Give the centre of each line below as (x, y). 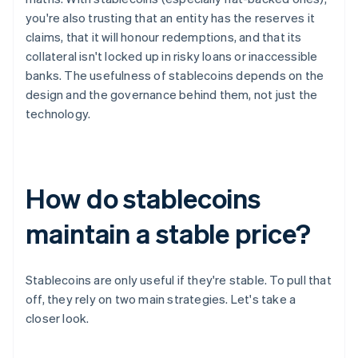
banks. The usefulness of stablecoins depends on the (175, 76)
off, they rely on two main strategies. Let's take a (161, 299)
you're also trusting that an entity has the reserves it (171, 18)
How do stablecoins (143, 198)
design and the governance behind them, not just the (172, 95)
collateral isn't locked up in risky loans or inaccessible (172, 56)
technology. (58, 114)
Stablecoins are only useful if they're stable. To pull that (179, 280)
